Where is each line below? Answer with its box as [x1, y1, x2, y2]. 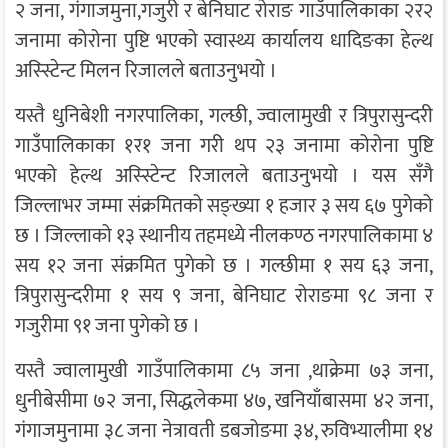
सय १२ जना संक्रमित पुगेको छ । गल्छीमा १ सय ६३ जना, [15, 249, 433, 284]
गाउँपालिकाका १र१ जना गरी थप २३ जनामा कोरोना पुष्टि [15, 129, 433, 164]
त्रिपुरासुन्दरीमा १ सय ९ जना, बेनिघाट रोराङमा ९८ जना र [15, 279, 433, 314]
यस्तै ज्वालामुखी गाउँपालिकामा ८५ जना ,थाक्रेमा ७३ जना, [15, 354, 433, 389]
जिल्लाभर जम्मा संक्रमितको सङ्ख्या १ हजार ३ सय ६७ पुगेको [15, 189, 433, 224]
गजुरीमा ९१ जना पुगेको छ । [15, 309, 200, 344]
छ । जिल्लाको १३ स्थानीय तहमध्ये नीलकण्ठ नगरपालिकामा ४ [15, 219, 433, 254]
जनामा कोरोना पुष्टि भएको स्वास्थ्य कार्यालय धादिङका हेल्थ [15, 24, 433, 59]
